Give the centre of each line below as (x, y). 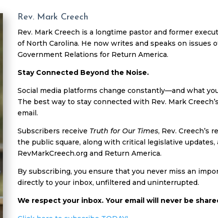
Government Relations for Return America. (93, 54)
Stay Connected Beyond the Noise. (83, 72)
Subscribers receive (54, 131)
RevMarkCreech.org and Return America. (90, 153)
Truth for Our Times (124, 131)
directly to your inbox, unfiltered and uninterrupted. (109, 182)
